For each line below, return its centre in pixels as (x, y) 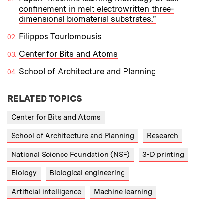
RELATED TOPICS (45, 98)
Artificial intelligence (46, 192)
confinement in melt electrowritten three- (96, 8)
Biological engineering (87, 173)
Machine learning (123, 192)
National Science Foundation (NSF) (70, 154)
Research (163, 136)
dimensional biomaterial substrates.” (87, 19)
